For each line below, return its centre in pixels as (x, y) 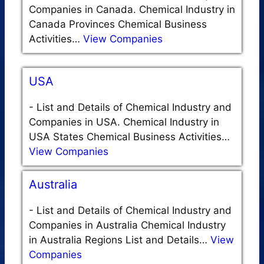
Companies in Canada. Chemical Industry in (132, 10)
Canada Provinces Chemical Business (118, 24)
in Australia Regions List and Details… (120, 240)
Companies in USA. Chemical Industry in (124, 122)
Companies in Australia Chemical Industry (127, 225)
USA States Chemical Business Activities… (129, 137)
